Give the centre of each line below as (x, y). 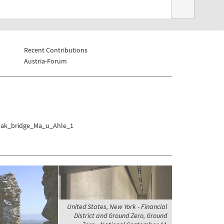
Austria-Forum (45, 61)
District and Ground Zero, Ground (120, 216)
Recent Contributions (55, 50)
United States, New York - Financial (117, 207)
